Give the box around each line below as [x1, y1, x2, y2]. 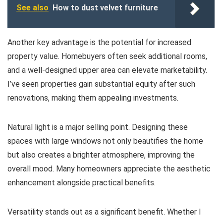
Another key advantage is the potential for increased [7, 38, 191, 47]
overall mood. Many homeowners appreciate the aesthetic [7, 164, 211, 173]
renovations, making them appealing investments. [7, 93, 178, 103]
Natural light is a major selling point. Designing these [7, 122, 188, 132]
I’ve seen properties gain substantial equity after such [7, 79, 195, 89]
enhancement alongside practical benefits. [7, 178, 156, 187]
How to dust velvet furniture [53, 3, 158, 12]
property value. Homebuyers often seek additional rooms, [7, 52, 207, 61]
